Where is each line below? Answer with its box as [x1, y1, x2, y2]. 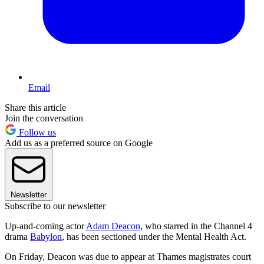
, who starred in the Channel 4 [140, 221, 252, 232]
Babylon [30, 232, 62, 242]
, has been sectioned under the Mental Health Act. [62, 232, 246, 242]
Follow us [16, 127, 56, 138]
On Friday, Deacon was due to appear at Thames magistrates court [5, 252, 251, 262]
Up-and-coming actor [5, 221, 86, 232]
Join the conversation [5, 113, 83, 124]
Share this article [5, 103, 66, 113]
